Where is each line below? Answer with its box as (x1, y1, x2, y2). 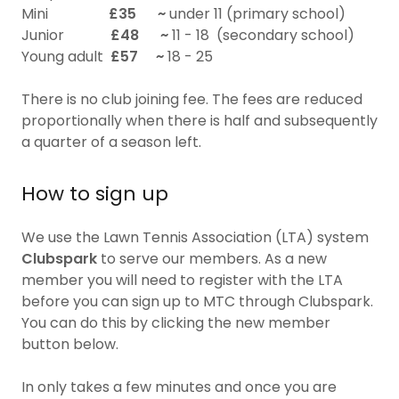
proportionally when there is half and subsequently (21, 110, 378, 131)
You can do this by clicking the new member (21, 313, 330, 333)
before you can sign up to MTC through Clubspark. (21, 291, 373, 312)
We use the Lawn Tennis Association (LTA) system (21, 227, 369, 248)
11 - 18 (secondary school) (172, 25, 372, 45)
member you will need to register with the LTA (21, 270, 343, 290)
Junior (21, 25, 110, 45)
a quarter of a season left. (21, 132, 201, 152)
